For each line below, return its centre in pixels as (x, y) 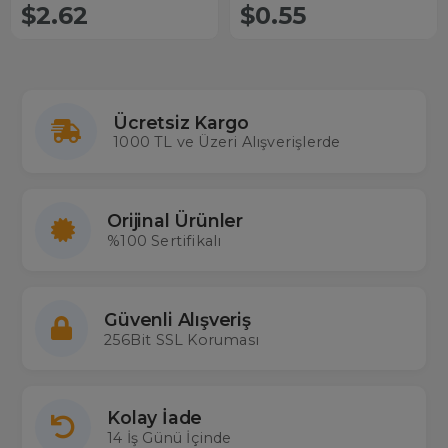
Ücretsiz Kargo (181, 122)
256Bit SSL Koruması (182, 339)
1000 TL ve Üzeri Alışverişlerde (227, 142)
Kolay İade (155, 418)
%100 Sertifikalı (164, 241)
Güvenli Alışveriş (177, 319)
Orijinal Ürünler (175, 221)
